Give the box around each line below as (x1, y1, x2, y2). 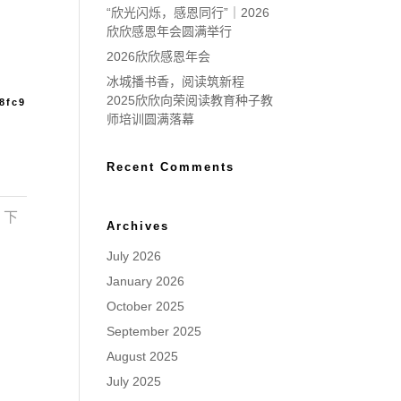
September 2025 (107, 324, 202, 338)
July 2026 (107, 249, 162, 263)
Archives (107, 219, 170, 233)
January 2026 (107, 274, 185, 288)
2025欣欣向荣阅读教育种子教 (107, 93, 274, 107)
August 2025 (107, 349, 179, 363)
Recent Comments (107, 160, 235, 174)
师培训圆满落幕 (107, 112, 195, 126)
